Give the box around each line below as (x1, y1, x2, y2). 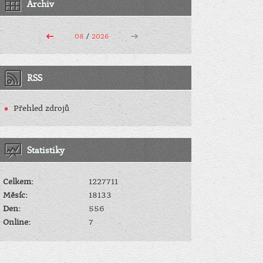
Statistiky (27, 143, 65, 156)
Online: (3, 217, 31, 227)
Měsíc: (3, 190, 28, 200)
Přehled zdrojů (14, 103, 69, 113)
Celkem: (3, 177, 33, 186)
